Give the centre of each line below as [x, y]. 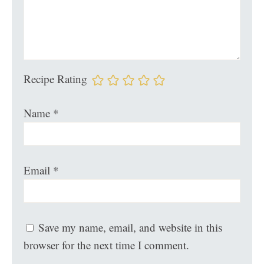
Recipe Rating [56, 79]
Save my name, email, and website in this [131, 227]
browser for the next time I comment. [107, 245]
